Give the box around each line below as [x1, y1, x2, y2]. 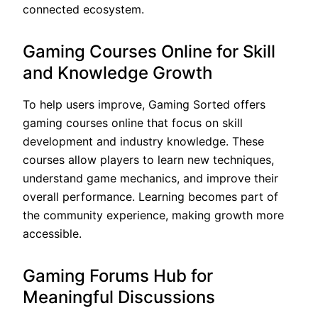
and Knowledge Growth [23, 62, 212, 83]
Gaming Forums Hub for [23, 265, 213, 286]
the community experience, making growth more [23, 207, 284, 222]
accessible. [23, 226, 82, 241]
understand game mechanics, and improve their [23, 170, 278, 185]
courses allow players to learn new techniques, [23, 152, 274, 167]
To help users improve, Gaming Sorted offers [23, 97, 265, 111]
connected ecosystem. [23, 1, 144, 16]
